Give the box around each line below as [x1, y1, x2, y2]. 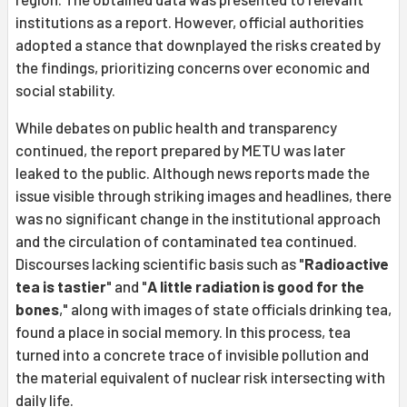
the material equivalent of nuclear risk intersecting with [15, 367, 385, 386]
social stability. [15, 80, 115, 99]
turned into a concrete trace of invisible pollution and [15, 344, 369, 363]
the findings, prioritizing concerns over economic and [15, 57, 370, 76]
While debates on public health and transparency [15, 117, 337, 136]
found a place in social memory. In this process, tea [15, 322, 351, 341]
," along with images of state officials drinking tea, [59, 299, 392, 318]
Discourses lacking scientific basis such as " [15, 253, 304, 273]
